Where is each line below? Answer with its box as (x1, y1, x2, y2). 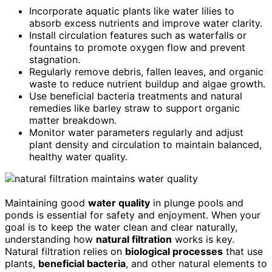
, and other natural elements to (126, 257, 267, 270)
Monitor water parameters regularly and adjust (29, 126, 243, 138)
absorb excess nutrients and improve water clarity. (29, 16, 262, 29)
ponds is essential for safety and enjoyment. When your (5, 208, 260, 221)
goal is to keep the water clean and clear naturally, (5, 220, 237, 233)
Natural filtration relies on (5, 245, 125, 257)
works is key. (172, 233, 234, 245)
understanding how (5, 233, 96, 245)
